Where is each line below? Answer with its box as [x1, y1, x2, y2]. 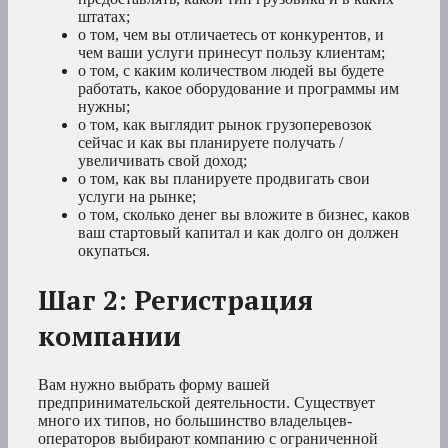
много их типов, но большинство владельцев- [38, 412, 352, 430]
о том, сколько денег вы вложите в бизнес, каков [78, 205, 410, 223]
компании [38, 317, 181, 354]
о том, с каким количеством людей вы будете [78, 61, 384, 79]
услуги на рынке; [78, 187, 196, 205]
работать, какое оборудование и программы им [78, 79, 399, 97]
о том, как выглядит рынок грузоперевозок [78, 115, 372, 133]
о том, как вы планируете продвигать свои [78, 169, 370, 187]
